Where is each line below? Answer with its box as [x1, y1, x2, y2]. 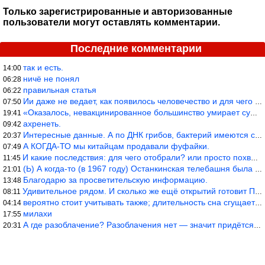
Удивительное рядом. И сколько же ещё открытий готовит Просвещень [22, 186, 255, 196]
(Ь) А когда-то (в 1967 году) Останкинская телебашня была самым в [23, 164, 255, 174]
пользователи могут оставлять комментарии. [3, 17, 220, 28]
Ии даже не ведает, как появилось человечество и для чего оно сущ [23, 96, 255, 106]
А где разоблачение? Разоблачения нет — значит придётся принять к [23, 220, 254, 230]
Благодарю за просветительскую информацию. [23, 175, 208, 185]
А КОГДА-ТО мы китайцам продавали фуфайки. [23, 141, 209, 151]
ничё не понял [23, 74, 79, 84]
